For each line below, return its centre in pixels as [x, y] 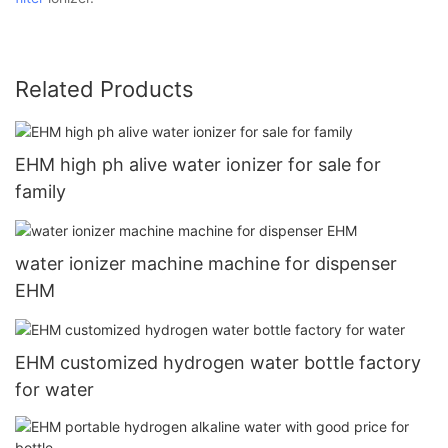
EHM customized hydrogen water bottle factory [218, 362]
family [40, 191]
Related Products [104, 88]
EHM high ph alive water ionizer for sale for [198, 164]
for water [54, 389]
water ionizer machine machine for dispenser [206, 263]
